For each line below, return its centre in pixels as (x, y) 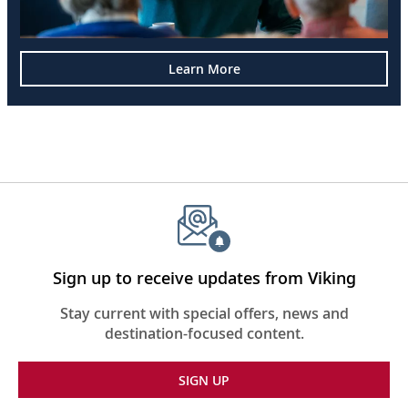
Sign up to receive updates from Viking (204, 278)
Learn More (204, 69)
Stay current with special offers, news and (204, 314)
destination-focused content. (204, 334)
